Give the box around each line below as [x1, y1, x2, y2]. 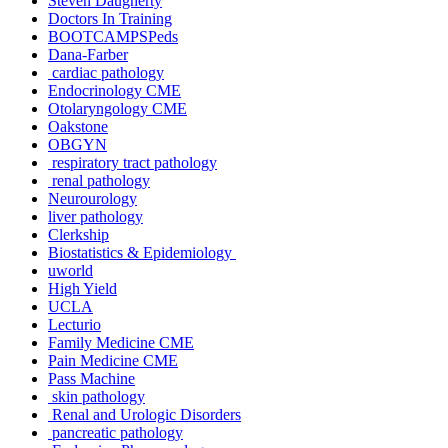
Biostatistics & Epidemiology [48, 243, 236, 261]
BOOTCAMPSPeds [48, 27, 178, 45]
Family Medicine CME [48, 333, 194, 351]
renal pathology [48, 171, 150, 189]
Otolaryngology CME [48, 99, 187, 117]
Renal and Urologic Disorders [48, 405, 241, 423]
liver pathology [48, 207, 143, 225]
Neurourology [48, 189, 137, 207]
